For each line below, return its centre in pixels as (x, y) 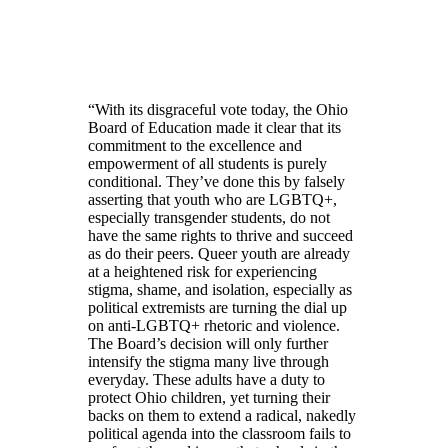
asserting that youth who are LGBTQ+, (212, 200)
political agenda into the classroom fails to (219, 434)
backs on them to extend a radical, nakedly (222, 416)
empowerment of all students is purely (207, 164)
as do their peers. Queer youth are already (219, 254)
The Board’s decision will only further (208, 344)
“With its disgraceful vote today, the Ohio (218, 110)
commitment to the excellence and (195, 146)
